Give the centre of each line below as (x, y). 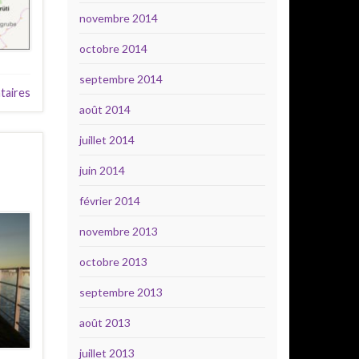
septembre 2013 (121, 292)
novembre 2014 (118, 18)
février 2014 (109, 201)
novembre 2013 (118, 231)
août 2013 (105, 323)
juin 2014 (102, 170)
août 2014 (105, 109)
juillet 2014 (107, 140)
